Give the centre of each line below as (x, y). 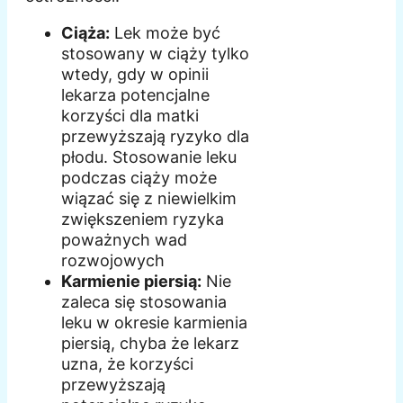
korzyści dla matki (130, 116)
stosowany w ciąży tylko (155, 54)
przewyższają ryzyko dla (155, 137)
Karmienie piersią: (131, 282)
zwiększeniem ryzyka (143, 219)
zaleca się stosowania (144, 302)
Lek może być (165, 33)
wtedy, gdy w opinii (135, 75)
